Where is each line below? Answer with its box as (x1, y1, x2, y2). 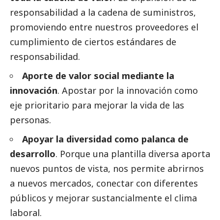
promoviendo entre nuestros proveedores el (10, 21, 198, 33)
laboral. (10, 207, 42, 219)
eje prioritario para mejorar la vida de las (10, 99, 184, 111)
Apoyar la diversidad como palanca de (22, 133, 189, 145)
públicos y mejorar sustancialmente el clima (10, 192, 197, 204)
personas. (10, 114, 51, 126)
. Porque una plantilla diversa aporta (55, 148, 210, 160)
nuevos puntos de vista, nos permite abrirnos (10, 163, 204, 175)
